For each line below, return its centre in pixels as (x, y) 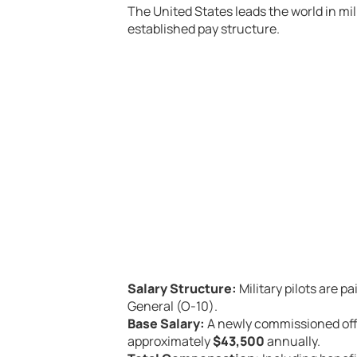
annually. (292, 341)
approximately (170, 341)
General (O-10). (173, 306)
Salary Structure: (182, 288)
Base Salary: (166, 323)
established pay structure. (204, 28)
